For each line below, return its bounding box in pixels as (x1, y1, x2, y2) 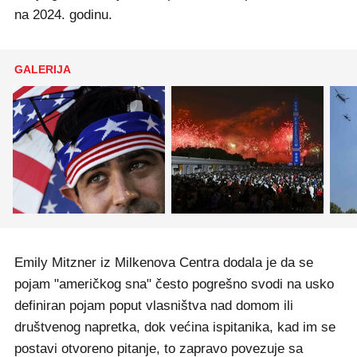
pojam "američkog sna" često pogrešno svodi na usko (14, 277, 334, 292)
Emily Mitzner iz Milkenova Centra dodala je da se (14, 255, 313, 270)
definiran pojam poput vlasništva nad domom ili (14, 298, 293, 313)
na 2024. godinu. (14, 7, 112, 22)
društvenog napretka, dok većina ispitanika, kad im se (14, 320, 335, 335)
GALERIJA (14, 63, 71, 76)
